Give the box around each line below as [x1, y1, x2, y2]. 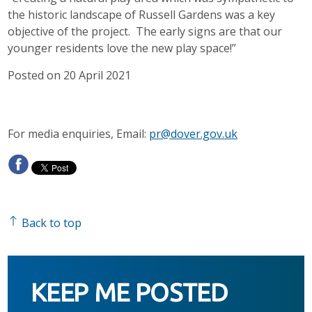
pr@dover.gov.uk [149, 125, 238, 141]
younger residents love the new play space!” [8, 40, 237, 56]
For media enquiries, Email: [8, 125, 150, 141]
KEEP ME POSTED [31, 278, 228, 306]
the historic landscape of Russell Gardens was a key [8, 6, 276, 22]
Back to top [19, 215, 82, 231]
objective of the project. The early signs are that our [8, 23, 283, 39]
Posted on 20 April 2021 [8, 67, 132, 83]
